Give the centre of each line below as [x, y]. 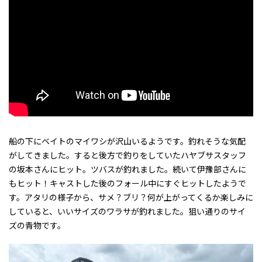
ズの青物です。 [37, 225]
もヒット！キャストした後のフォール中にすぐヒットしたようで [127, 183]
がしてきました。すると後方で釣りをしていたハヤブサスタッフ [127, 155]
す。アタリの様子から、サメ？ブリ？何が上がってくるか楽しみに [131, 197]
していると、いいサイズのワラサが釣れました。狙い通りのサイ [127, 211]
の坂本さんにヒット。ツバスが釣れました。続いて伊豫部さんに [127, 169]
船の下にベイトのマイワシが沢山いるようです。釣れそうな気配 [127, 141]
